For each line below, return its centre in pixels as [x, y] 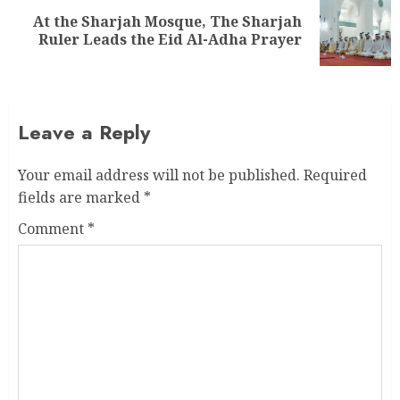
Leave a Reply [84, 132]
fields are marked [81, 197]
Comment [53, 228]
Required [335, 175]
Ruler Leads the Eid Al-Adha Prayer [170, 39]
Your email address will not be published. [159, 175]
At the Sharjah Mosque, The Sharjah [167, 21]
